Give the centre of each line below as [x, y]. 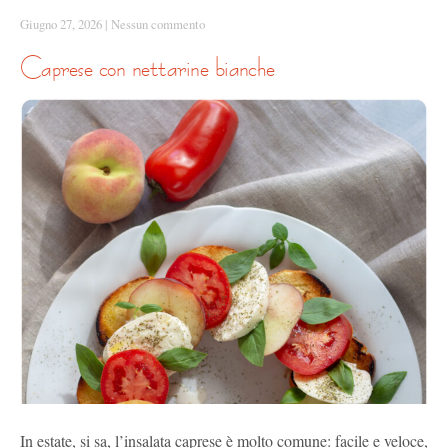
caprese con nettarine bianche [158, 67]
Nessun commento [158, 23]
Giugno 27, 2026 [61, 23]
